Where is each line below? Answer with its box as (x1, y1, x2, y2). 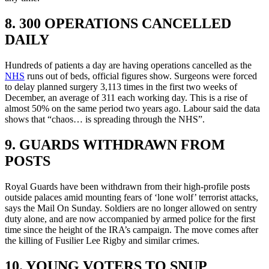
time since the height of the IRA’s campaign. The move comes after (5, 224, 258, 235)
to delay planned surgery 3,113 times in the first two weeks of (5, 81, 237, 92)
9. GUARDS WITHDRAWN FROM (5, 136, 225, 153)
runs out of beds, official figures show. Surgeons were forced (25, 70, 257, 81)
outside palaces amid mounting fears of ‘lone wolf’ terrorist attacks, (5, 192, 258, 202)
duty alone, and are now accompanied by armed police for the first (5, 213, 255, 224)
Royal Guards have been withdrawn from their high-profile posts (5, 181, 250, 192)
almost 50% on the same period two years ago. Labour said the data (5, 103, 260, 113)
